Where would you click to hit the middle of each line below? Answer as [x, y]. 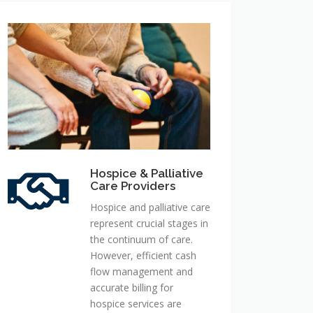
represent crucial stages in [149, 224]
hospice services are [136, 304]
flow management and [141, 272]
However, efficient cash [143, 256]
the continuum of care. [141, 240]
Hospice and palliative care [150, 208]
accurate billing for [132, 288]
